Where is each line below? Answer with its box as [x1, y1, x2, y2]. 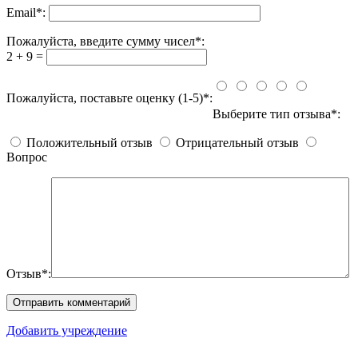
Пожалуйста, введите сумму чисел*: [6, 34, 205, 48]
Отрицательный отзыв [176, 135, 299, 149]
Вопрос [6, 149, 47, 164]
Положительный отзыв [26, 135, 153, 149]
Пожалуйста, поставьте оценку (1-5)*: [6, 90, 213, 105]
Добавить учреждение [6, 323, 127, 337]
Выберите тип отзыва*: [213, 106, 347, 121]
